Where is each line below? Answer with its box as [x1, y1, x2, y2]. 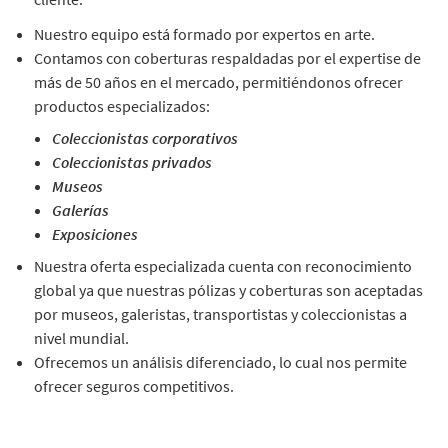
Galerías [52, 200, 109, 220]
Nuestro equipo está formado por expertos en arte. [34, 24, 375, 44]
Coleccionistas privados [52, 152, 212, 172]
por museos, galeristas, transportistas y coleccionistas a [34, 304, 407, 324]
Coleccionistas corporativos [52, 128, 238, 148]
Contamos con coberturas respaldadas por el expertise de [34, 48, 421, 68]
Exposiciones [52, 224, 138, 244]
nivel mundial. [34, 328, 129, 348]
